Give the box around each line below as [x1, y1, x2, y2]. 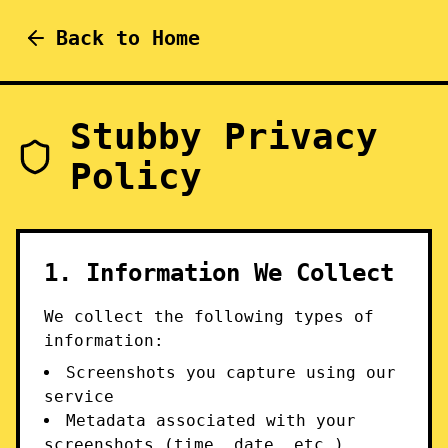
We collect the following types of [44, 307, 374, 326]
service [44, 387, 114, 406]
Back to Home [56, 26, 200, 50]
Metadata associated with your [66, 411, 356, 430]
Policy [69, 156, 202, 197]
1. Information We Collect [44, 259, 394, 287]
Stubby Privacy [69, 116, 378, 157]
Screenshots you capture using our [66, 363, 396, 382]
